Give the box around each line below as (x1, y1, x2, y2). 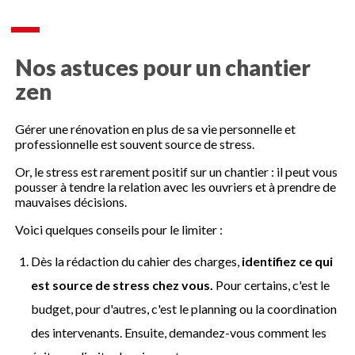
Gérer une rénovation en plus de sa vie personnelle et (15, 120, 296, 136)
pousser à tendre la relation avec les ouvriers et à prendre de (15, 178, 337, 194)
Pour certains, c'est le (213, 277, 330, 292)
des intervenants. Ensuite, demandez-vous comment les (31, 324, 327, 340)
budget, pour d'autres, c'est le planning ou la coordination (31, 300, 338, 316)
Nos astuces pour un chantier (15, 53, 311, 81)
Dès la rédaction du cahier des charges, (31, 253, 242, 269)
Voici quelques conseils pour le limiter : (15, 221, 223, 237)
